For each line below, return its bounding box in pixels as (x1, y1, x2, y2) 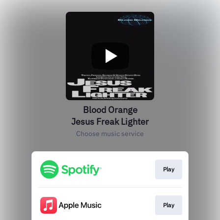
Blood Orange (82, 104, 137, 115)
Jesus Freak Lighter (71, 116, 149, 127)
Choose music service (76, 129, 144, 138)
